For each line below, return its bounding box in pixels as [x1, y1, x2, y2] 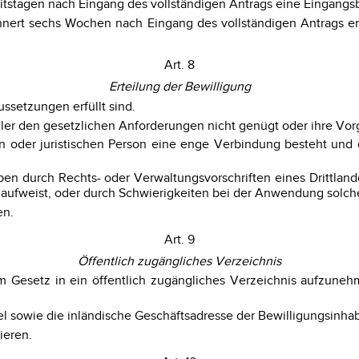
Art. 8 [164, 58, 195, 74]
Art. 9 [164, 232, 195, 248]
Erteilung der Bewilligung [108, 79, 251, 95]
